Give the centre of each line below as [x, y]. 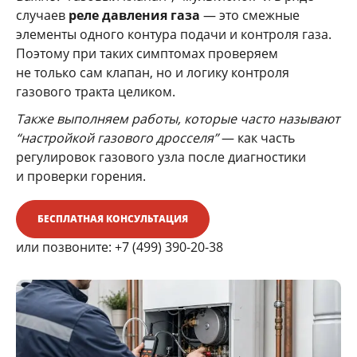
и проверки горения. [81, 176]
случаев [42, 15]
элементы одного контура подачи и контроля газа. [174, 34]
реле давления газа [134, 15]
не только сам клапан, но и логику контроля [153, 73]
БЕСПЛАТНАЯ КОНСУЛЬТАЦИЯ [113, 219]
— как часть [257, 138]
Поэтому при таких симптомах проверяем [147, 53]
